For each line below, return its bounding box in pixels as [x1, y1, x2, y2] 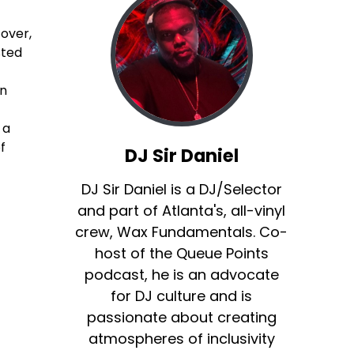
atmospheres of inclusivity [88, 329, 275, 349]
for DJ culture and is [111, 286, 253, 307]
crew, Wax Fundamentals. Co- [75, 222, 288, 243]
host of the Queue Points [94, 243, 269, 264]
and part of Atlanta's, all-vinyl [77, 201, 286, 221]
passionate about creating [86, 307, 277, 328]
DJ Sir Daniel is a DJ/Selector [81, 179, 282, 200]
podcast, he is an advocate [84, 265, 279, 285]
